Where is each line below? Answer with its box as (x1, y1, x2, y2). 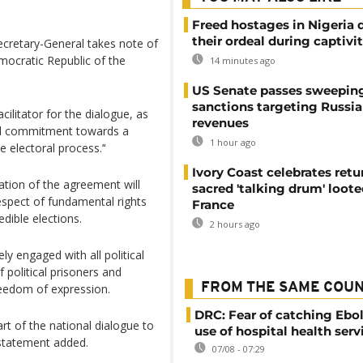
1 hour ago (207, 136, 256, 148)
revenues (192, 115, 249, 130)
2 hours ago (207, 218, 260, 230)
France (192, 197, 234, 212)
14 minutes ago (207, 54, 275, 66)
